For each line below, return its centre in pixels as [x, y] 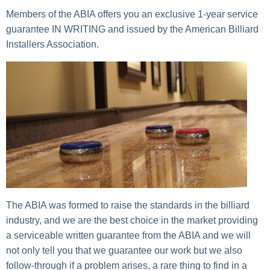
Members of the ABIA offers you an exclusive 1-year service [132, 14]
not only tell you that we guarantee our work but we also [124, 250]
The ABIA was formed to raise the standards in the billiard [128, 205]
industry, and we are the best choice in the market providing [132, 220]
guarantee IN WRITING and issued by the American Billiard [132, 29]
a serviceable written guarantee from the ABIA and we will [128, 235]
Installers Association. [52, 44]
